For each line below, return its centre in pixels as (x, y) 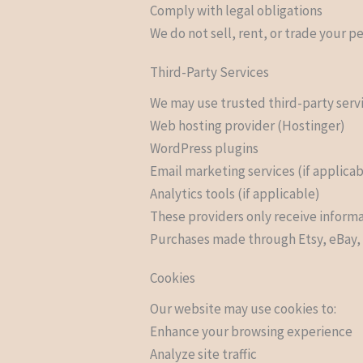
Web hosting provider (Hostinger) (248, 125)
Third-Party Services (210, 72)
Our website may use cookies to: (243, 308)
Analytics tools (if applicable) (235, 193)
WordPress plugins (205, 148)
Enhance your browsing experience (252, 331)
